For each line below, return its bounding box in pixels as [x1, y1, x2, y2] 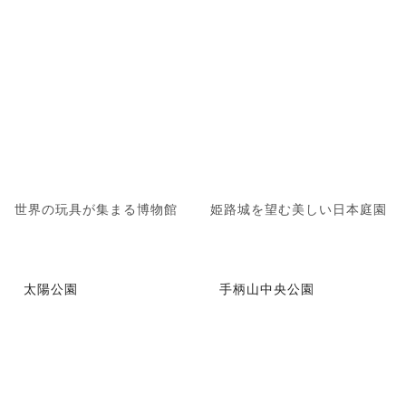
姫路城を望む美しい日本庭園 [210, 198, 387, 217]
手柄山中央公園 [219, 279, 314, 298]
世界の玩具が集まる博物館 [14, 198, 178, 217]
